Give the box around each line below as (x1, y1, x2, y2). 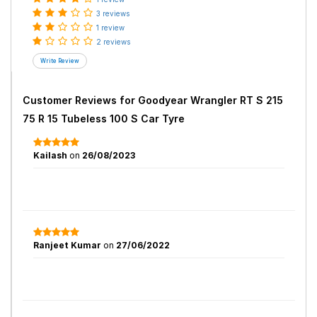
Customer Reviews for (23, 94, 138, 106)
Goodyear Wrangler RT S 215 (138, 94, 283, 106)
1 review (96, 23, 125, 32)
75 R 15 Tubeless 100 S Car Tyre (23, 113, 185, 125)
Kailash (33, 150, 69, 161)
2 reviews (96, 38, 130, 46)
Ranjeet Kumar (33, 240, 103, 250)
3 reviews (96, 9, 129, 18)
